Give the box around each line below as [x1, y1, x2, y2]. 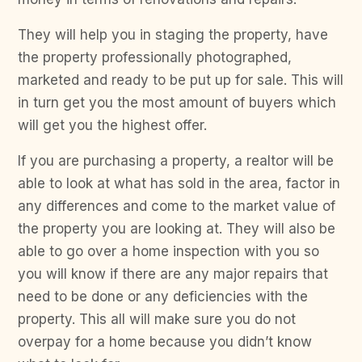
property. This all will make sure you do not [18, 310, 296, 327]
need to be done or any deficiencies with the [18, 288, 308, 305]
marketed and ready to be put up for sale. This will [18, 71, 343, 88]
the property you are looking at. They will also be [18, 220, 335, 237]
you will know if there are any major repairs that [18, 265, 328, 282]
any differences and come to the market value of [18, 197, 335, 214]
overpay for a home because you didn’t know [18, 333, 312, 350]
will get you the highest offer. [18, 116, 207, 133]
